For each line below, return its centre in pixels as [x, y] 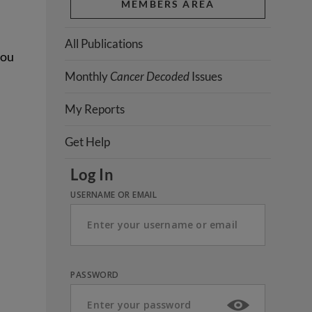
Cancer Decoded [150, 76]
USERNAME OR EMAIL [114, 194]
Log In [92, 174]
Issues [206, 76]
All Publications [104, 43]
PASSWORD [95, 274]
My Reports [95, 109]
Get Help [88, 141]
